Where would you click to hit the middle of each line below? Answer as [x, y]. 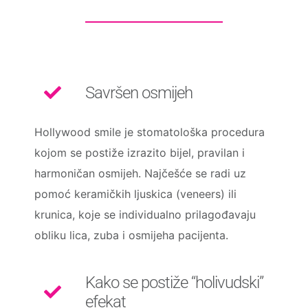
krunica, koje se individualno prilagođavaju [145, 214]
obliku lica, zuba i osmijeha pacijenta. [131, 235]
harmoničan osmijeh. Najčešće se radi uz [140, 173]
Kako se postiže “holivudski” [174, 282]
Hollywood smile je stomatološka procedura [149, 132]
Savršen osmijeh [139, 92]
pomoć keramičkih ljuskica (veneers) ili [135, 194]
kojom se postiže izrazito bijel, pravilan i [139, 152]
